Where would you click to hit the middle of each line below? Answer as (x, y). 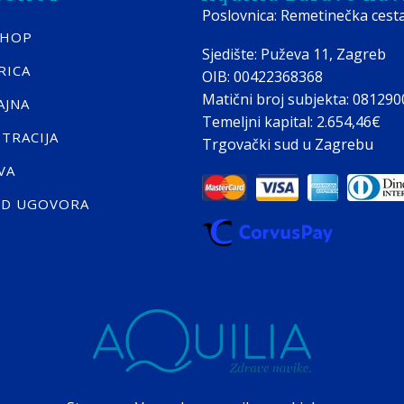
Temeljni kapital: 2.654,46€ (291, 122)
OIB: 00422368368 (262, 77)
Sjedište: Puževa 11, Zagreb (294, 54)
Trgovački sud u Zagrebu (288, 144)
